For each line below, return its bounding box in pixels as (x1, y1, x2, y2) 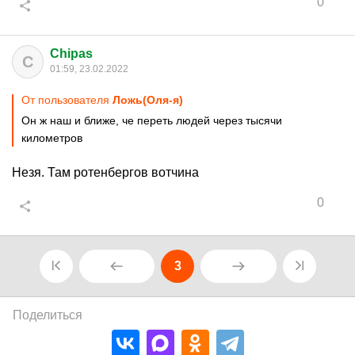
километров (21, 132, 82, 144)
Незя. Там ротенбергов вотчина (12, 166, 199, 179)
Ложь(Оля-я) (113, 94, 183, 106)
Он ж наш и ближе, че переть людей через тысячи (21, 114, 282, 127)
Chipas (50, 47, 93, 60)
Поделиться (13, 308, 82, 322)
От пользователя (21, 94, 113, 106)
